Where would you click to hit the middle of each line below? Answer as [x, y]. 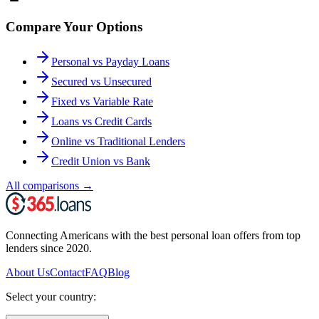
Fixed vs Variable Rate [102, 101]
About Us [28, 272]
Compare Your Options [74, 26]
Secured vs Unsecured [101, 81]
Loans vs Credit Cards [101, 121]
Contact [67, 272]
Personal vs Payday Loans [110, 61]
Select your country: [51, 296]
